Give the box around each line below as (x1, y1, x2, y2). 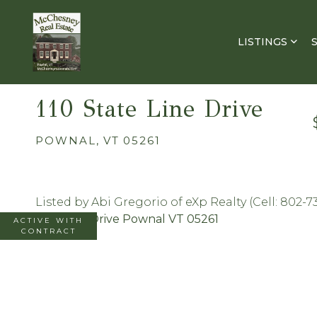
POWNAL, (35, 134, 100, 147)
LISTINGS (238, 35, 287, 49)
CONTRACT (21, 226, 76, 236)
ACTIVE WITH (13, 216, 83, 225)
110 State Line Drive (35, 95, 263, 123)
